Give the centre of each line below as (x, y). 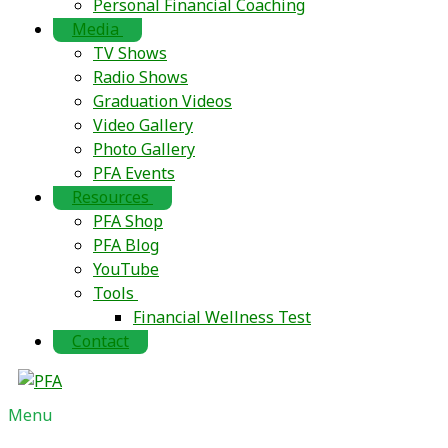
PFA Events (134, 173)
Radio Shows (140, 77)
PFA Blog (126, 245)
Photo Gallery (144, 149)
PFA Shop (128, 221)
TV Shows (130, 53)
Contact (100, 341)
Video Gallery (143, 125)
